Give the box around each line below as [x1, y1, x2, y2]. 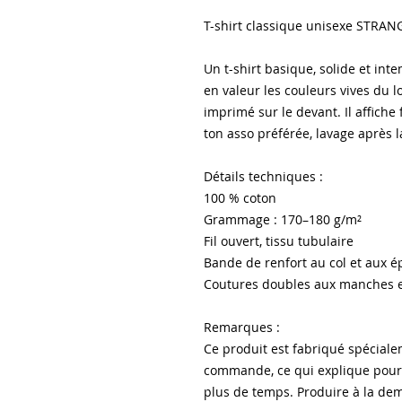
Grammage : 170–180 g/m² [204, 210, 362, 228]
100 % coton [204, 188, 276, 206]
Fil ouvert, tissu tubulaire [204, 232, 354, 249]
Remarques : [204, 318, 280, 336]
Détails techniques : [204, 167, 323, 185]
